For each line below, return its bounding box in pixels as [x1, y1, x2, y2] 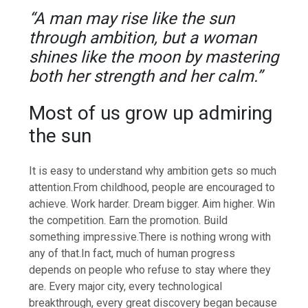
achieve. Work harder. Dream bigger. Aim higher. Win [29, 197, 276, 211]
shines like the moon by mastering [29, 47, 279, 67]
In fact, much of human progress [81, 247, 236, 261]
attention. [29, 181, 74, 195]
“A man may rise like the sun [29, 8, 235, 28]
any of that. [29, 247, 82, 261]
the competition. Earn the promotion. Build [29, 214, 228, 228]
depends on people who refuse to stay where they [29, 263, 272, 277]
